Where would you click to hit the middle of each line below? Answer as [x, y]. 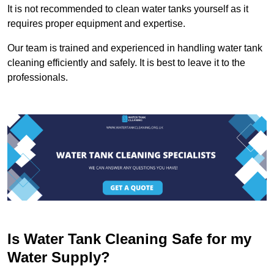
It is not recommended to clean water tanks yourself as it [128, 9]
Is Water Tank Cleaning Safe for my [129, 239]
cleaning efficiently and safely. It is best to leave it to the [126, 63]
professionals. [38, 78]
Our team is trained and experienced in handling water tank [135, 48]
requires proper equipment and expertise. [96, 24]
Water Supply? [59, 257]
